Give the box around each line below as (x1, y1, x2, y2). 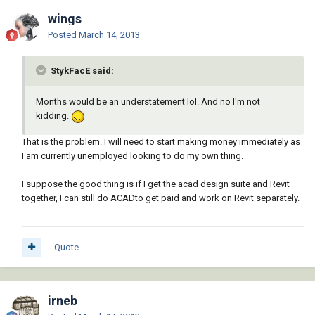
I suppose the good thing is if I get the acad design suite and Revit (22, 178, 290, 189)
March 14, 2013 (79, 30, 140, 41)
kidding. (36, 110, 71, 122)
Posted (48, 30, 79, 41)
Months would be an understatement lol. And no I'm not (36, 96, 260, 108)
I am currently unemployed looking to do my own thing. (22, 150, 243, 161)
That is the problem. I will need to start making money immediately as (22, 136, 300, 147)
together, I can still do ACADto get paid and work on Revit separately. (22, 192, 300, 203)
